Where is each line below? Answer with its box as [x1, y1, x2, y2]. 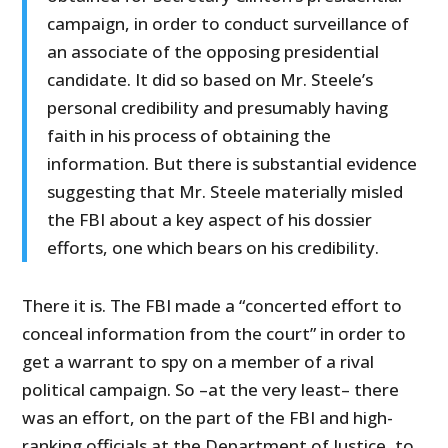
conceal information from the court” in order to [22, 322, 407, 346]
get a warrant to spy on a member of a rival [22, 350, 375, 374]
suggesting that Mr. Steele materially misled [47, 180, 404, 204]
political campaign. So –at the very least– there [22, 378, 400, 402]
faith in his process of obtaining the [47, 124, 332, 148]
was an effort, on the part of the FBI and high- [22, 406, 394, 430]
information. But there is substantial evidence [47, 152, 418, 176]
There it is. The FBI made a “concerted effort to [22, 294, 403, 318]
